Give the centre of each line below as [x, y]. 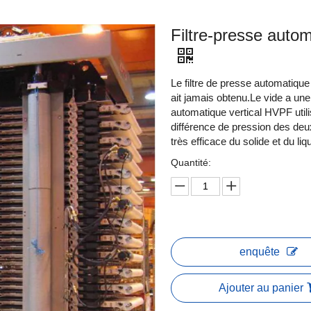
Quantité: [191, 162]
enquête [259, 251]
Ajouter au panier [261, 287]
